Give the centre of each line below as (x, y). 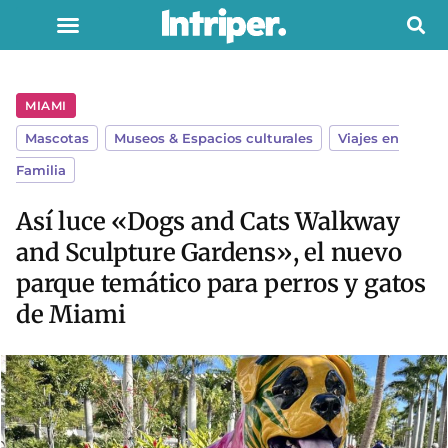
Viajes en (368, 138)
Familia (41, 170)
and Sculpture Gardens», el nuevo (209, 252)
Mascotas (57, 138)
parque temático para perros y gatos (221, 283)
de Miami (71, 314)
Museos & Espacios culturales (213, 138)
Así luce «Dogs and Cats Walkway (208, 221)
